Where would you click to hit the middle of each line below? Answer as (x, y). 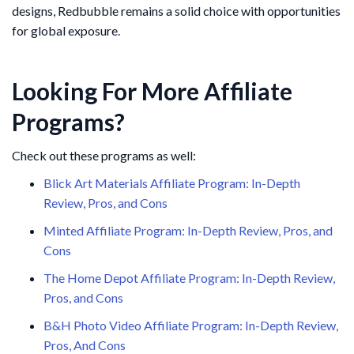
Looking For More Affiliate (152, 90)
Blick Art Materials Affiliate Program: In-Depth (172, 183)
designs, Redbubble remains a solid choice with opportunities (176, 10)
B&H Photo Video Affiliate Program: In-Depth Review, (191, 325)
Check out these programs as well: (104, 155)
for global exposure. (66, 30)
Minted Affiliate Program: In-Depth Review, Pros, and (188, 230)
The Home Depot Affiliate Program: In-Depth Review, (189, 277)
